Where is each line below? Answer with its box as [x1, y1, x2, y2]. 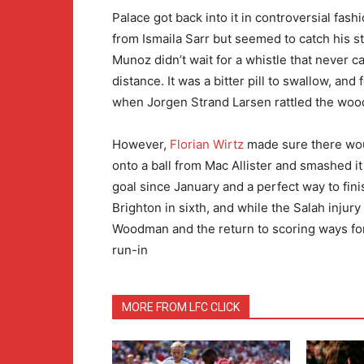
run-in [112, 241, 148, 258]
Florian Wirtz [170, 136, 244, 152]
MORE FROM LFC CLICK [122, 300, 240, 314]
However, [112, 136, 170, 152]
